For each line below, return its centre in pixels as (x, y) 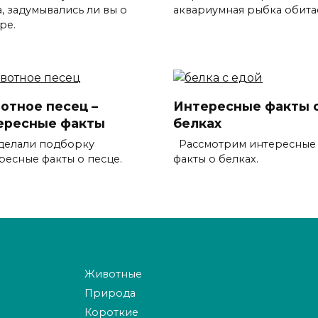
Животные (113, 274)
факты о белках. (216, 159)
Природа (110, 294)
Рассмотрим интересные (245, 144)
